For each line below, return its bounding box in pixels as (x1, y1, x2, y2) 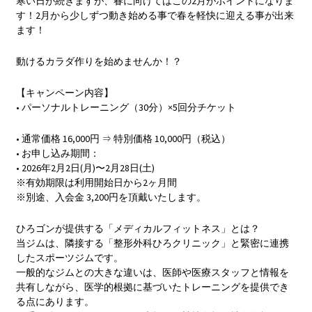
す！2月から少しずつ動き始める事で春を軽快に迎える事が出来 (16, 8, 295, 22)
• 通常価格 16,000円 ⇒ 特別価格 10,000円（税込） (16, 132, 231, 145)
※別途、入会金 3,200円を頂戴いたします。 (16, 190, 207, 203)
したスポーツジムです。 (16, 251, 124, 264)
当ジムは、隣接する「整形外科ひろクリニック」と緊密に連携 (16, 236, 290, 249)
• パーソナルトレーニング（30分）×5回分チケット (16, 100, 237, 114)
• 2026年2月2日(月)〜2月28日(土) (16, 161, 155, 174)
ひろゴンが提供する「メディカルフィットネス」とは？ (16, 221, 260, 235)
